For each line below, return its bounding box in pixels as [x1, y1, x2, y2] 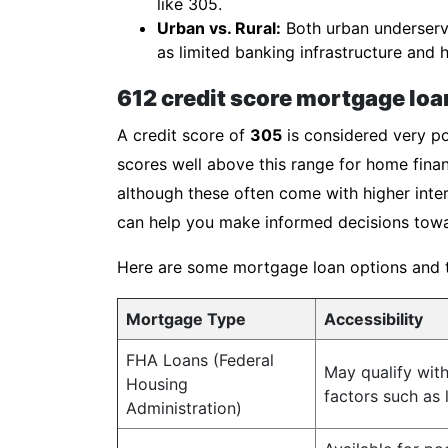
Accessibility [324, 309, 423, 329]
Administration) [126, 398, 242, 418]
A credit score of [117, 125, 250, 145]
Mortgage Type [126, 309, 246, 329]
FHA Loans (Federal [126, 350, 274, 370]
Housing [126, 374, 188, 394]
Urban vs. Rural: [157, 18, 281, 38]
